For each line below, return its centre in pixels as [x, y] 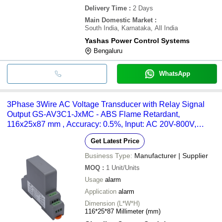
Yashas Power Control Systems [137, 40]
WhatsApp [174, 73]
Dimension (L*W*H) [112, 203]
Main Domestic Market [119, 20]
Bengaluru [108, 51]
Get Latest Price [115, 141]
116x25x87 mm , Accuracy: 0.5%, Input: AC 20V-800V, [102, 124]
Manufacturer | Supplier [171, 155]
